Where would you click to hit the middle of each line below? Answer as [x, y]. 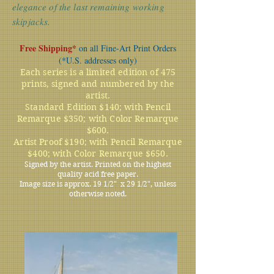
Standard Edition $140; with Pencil [98, 107]
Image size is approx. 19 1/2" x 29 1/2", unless [98, 184]
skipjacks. [31, 21]
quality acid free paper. [98, 174]
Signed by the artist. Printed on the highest [98, 164]
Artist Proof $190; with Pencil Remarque [98, 142]
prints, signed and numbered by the [98, 84]
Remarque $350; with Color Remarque [98, 119]
